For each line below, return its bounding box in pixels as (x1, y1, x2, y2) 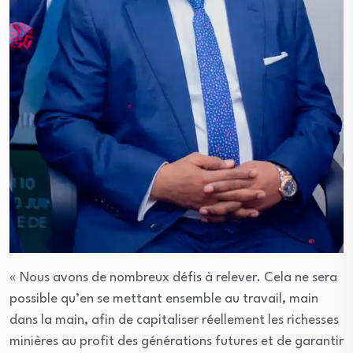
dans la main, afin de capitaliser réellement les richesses (9, 314, 339, 328)
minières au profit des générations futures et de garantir (9, 335, 344, 349)
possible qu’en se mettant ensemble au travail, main (9, 292, 318, 307)
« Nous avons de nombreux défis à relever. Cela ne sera (9, 271, 337, 285)
